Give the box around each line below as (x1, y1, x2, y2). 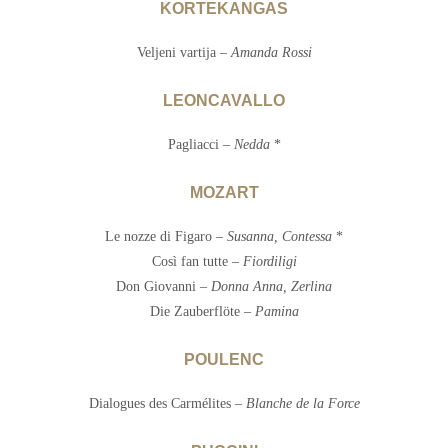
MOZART (189, 184, 259, 202)
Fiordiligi (242, 254, 297, 270)
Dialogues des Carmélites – (88, 396, 246, 412)
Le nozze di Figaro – (105, 229, 227, 245)
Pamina (254, 304, 299, 320)
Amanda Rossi (230, 45, 312, 61)
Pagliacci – (167, 137, 234, 153)
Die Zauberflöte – (149, 304, 255, 320)
